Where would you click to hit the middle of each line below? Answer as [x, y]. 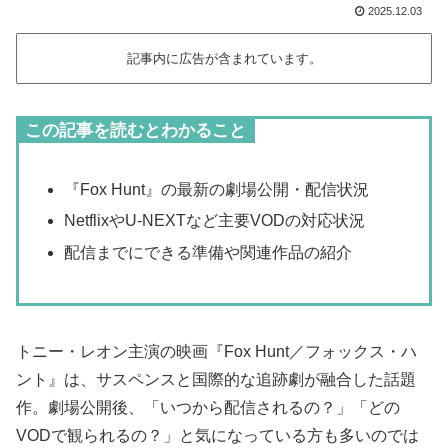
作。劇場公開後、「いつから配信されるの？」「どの [208, 408]
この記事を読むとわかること [135, 130]
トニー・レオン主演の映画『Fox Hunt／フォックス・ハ [216, 352]
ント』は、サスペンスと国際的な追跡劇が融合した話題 [216, 380]
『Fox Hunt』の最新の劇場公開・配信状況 [217, 190]
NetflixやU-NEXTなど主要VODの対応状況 [215, 221]
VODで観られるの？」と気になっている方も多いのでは [217, 436]
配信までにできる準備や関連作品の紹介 [208, 252]
